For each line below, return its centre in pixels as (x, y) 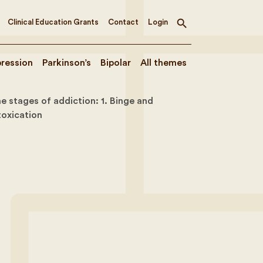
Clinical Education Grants (53, 22)
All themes (163, 63)
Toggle (196, 27)
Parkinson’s (67, 63)
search (196, 36)
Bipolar (116, 63)
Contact (123, 22)
